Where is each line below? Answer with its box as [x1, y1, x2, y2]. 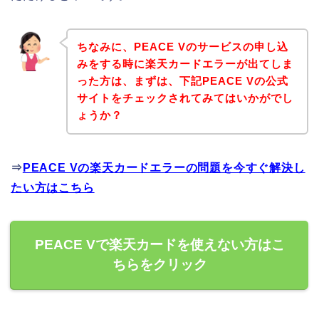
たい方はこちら [11, 182, 95, 194]
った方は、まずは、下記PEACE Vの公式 [76, 75, 288, 88]
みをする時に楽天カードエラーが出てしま [76, 58, 293, 70]
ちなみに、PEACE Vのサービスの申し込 [76, 41, 288, 53]
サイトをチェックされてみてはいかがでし [76, 92, 293, 105]
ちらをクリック [112, 257, 207, 273]
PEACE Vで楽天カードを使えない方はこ [34, 237, 285, 253]
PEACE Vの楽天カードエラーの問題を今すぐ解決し [22, 162, 305, 174]
